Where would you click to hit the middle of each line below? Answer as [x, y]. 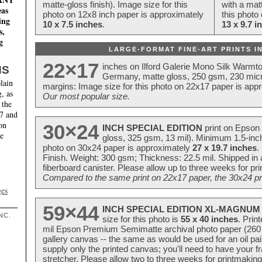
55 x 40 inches [209, 219]
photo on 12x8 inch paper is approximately [123, 14]
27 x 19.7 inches [225, 147]
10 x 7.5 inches [73, 24]
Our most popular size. [86, 96]
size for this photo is [142, 219]
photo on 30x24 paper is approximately [118, 147]
